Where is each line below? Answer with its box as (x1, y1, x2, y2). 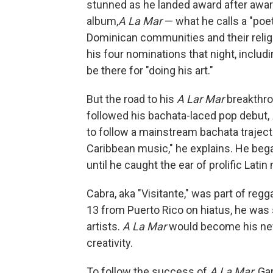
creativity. (87, 236, 133, 250)
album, (87, 15, 118, 28)
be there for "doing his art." (87, 64, 213, 77)
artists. (87, 220, 122, 233)
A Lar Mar (177, 93, 224, 106)
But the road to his (87, 93, 177, 106)
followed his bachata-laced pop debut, (87, 109, 272, 122)
